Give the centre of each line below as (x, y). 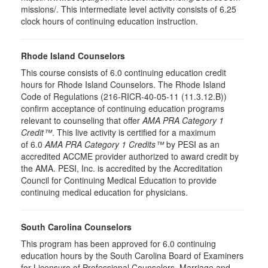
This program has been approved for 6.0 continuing (118, 243)
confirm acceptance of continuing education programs (123, 108)
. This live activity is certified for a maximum (134, 132)
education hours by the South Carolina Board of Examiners (132, 255)
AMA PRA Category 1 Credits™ (104, 144)
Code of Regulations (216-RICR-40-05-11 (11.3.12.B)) (124, 96)
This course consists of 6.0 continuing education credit (124, 72)
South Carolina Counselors (76, 227)
